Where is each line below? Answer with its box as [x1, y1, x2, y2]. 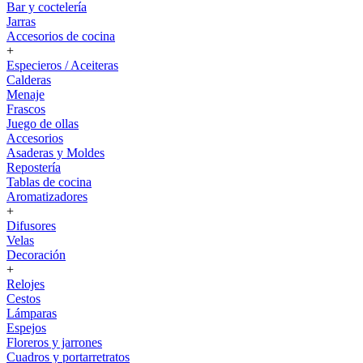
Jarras [6, 15, 36, 28]
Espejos [6, 321, 46, 335]
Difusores [6, 219, 56, 233]
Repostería [6, 160, 61, 174]
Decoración [6, 248, 66, 262]
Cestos [6, 292, 41, 305]
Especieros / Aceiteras [6, 58, 118, 72]
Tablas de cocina [6, 175, 92, 189]
